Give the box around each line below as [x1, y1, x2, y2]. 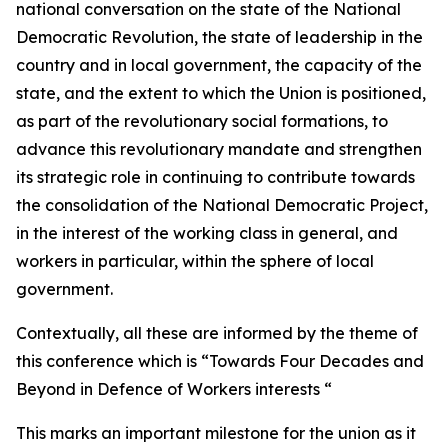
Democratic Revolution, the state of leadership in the [16, 27, 423, 47]
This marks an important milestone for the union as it [16, 423, 416, 443]
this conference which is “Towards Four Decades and [16, 351, 424, 371]
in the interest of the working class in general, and [16, 223, 398, 243]
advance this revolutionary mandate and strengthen [16, 139, 422, 159]
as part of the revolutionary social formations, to [16, 111, 388, 131]
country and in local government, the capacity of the [16, 55, 422, 75]
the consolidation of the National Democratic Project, [16, 195, 428, 215]
